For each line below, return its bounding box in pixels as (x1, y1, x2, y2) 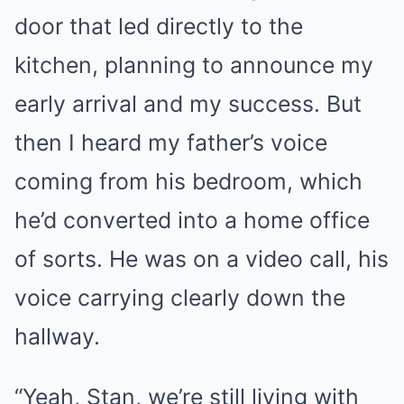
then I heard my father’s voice (14, 129, 327, 156)
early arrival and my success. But (14, 90, 362, 117)
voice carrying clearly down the (14, 284, 345, 311)
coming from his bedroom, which (14, 168, 363, 195)
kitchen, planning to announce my (14, 51, 373, 78)
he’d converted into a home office (14, 207, 370, 234)
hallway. (14, 323, 100, 350)
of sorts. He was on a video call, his (14, 245, 389, 272)
